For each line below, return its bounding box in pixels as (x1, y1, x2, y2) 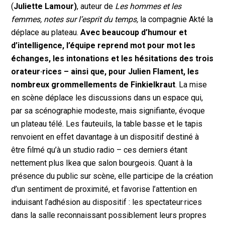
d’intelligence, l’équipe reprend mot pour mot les (11, 40, 196, 50)
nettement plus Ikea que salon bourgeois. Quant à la (11, 158, 193, 168)
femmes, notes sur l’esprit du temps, (11, 14, 139, 24)
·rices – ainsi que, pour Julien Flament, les (40, 66, 199, 76)
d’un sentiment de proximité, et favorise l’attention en (11, 184, 197, 194)
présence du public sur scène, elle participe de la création (11, 171, 213, 181)
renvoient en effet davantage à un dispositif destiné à (11, 132, 199, 142)
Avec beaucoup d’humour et (80, 27, 187, 37)
